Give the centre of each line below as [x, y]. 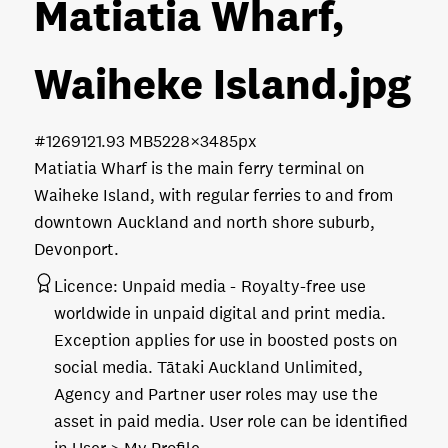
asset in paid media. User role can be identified [231, 421]
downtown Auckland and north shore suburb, [204, 222]
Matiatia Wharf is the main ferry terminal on [199, 168]
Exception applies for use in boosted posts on [226, 340]
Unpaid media [174, 286]
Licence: [86, 286]
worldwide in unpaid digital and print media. [220, 313]
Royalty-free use [303, 286]
